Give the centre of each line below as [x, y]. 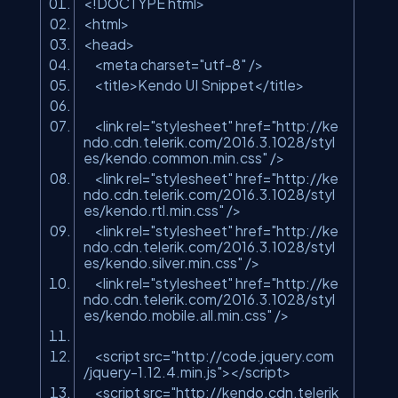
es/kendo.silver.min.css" [163, 263]
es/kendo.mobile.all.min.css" [178, 315]
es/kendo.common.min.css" [175, 158]
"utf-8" [223, 65]
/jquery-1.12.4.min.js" [153, 372]
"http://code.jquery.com [252, 356]
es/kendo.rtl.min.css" [154, 211]
